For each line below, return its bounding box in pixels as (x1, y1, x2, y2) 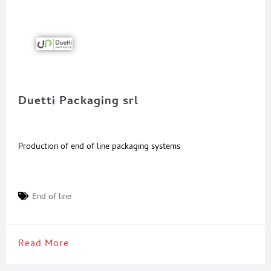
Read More (18, 237, 69, 253)
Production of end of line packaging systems (18, 140, 180, 155)
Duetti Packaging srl (18, 93, 139, 112)
